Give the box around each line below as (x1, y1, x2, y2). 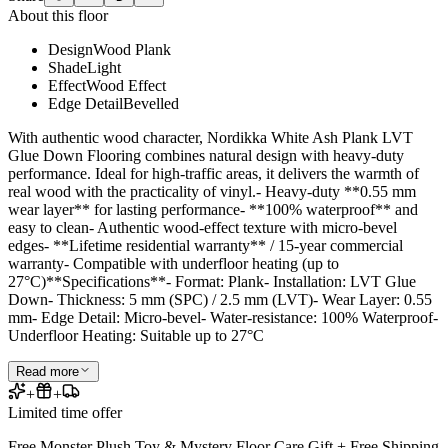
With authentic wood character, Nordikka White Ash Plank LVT (8, 129, 413, 147)
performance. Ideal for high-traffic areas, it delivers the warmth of (8, 165, 419, 183)
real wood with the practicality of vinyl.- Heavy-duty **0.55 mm (8, 183, 416, 201)
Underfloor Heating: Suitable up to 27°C (8, 327, 264, 345)
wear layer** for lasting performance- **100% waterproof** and (8, 201, 418, 219)
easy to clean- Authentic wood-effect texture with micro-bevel (8, 219, 397, 237)
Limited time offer (8, 404, 122, 422)
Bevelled (123, 95, 179, 113)
